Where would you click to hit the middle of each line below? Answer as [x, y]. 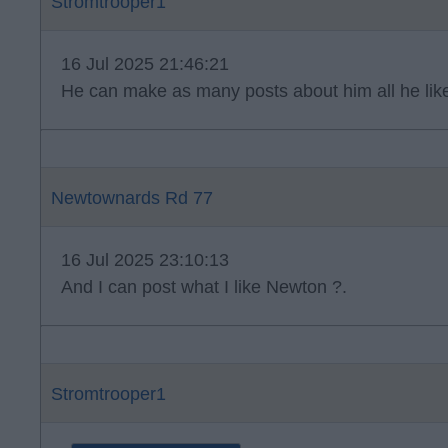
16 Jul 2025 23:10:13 [145, 260]
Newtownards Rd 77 [132, 198]
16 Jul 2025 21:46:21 [145, 64]
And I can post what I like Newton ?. [204, 287]
